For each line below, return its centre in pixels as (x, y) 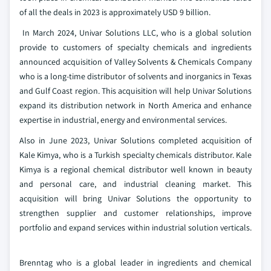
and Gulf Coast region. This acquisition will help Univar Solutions (135, 91)
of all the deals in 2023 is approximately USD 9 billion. (115, 12)
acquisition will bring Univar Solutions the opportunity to (135, 199)
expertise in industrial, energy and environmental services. (123, 120)
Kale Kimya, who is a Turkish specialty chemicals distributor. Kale (135, 155)
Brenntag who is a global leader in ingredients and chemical (135, 263)
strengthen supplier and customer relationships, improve (135, 213)
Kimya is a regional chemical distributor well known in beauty (135, 170)
